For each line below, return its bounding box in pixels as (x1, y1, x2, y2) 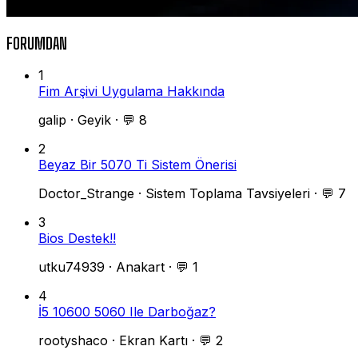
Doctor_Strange (38, 185, 134, 202)
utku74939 (38, 259, 105, 276)
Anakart (116, 259, 165, 276)
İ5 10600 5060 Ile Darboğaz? (38, 304, 216, 320)
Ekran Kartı (119, 332, 188, 349)
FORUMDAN (6, 34, 67, 53)
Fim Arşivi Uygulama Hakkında (38, 83, 225, 100)
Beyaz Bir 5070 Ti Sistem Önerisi (38, 157, 237, 173)
